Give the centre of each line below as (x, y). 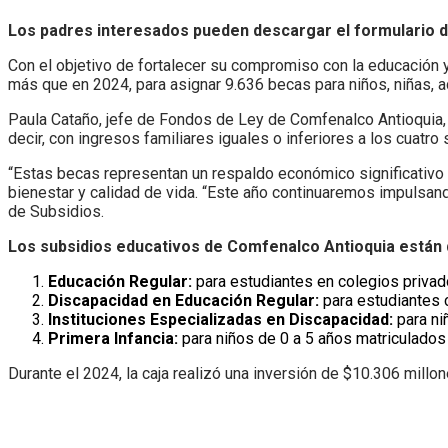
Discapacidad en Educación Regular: (183, 300)
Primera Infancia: (113, 338)
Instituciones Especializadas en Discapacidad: (220, 319)
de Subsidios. (56, 211)
